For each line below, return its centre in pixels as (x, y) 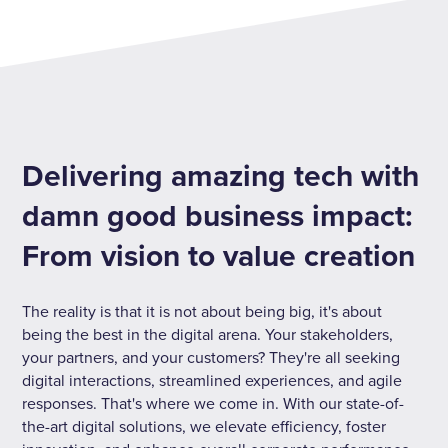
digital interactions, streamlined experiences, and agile (212, 381)
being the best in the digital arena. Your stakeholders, (208, 335)
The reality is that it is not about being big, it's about (202, 312)
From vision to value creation (219, 257)
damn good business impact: (218, 217)
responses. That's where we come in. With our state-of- (213, 404)
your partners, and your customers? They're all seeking (211, 358)
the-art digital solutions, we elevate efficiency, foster (204, 427)
